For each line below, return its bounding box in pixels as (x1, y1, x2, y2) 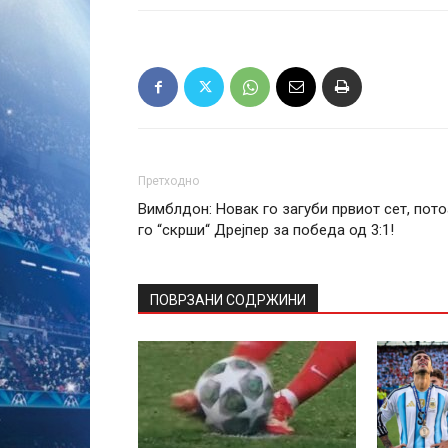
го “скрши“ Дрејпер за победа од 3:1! (138, 221, 394, 239)
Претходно (138, 174, 199, 188)
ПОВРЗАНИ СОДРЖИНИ (150, 292, 306, 308)
